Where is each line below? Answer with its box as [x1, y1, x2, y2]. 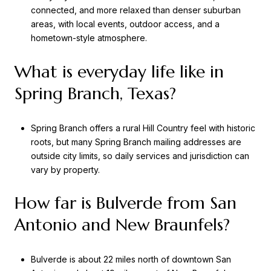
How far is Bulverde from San [15, 192, 237, 214]
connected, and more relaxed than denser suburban [30, 5, 241, 16]
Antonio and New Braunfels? [15, 214, 230, 236]
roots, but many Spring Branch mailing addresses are [30, 136, 241, 147]
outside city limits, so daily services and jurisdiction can [30, 150, 249, 161]
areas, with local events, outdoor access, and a [30, 19, 220, 30]
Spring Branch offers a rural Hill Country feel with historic [30, 122, 255, 133]
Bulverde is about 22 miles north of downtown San [30, 253, 231, 264]
